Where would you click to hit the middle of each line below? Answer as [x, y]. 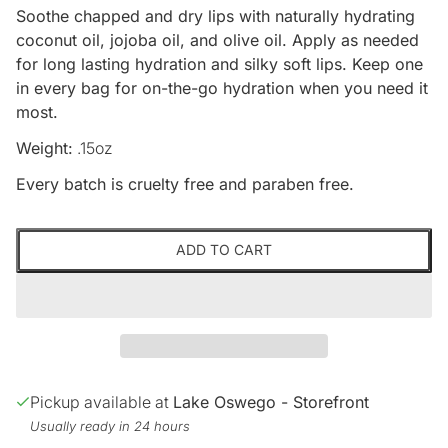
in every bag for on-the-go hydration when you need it [222, 87]
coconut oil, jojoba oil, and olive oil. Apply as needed [217, 39]
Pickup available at [101, 401]
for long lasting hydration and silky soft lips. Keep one [219, 63]
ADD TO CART [224, 250]
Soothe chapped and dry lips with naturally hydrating [215, 15]
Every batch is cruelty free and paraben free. [185, 183]
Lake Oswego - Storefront [271, 401]
